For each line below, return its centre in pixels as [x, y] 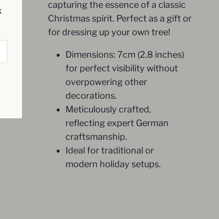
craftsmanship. [96, 136]
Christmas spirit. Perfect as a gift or [120, 18]
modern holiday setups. [113, 164]
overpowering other [106, 82]
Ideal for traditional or [110, 150]
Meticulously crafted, [108, 109]
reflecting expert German [117, 123]
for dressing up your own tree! [109, 32]
